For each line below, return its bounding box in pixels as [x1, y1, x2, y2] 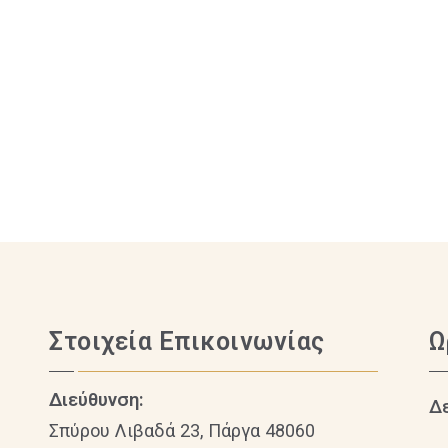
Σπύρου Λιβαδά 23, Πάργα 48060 [49, 420, 315, 442]
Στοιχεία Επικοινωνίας [49, 327, 325, 357]
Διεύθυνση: [49, 389, 144, 411]
